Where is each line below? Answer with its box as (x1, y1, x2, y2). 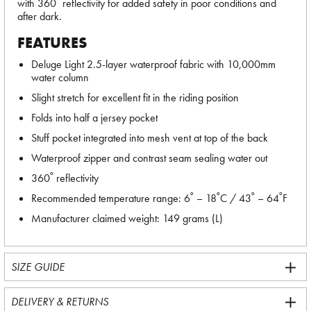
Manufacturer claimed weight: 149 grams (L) (31, 211, 223, 226)
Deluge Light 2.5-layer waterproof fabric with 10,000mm (31, 57, 276, 72)
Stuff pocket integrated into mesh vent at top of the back (31, 131, 268, 145)
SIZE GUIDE (11, 260, 65, 274)
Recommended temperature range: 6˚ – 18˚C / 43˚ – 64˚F (31, 191, 287, 205)
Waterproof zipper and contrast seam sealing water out (31, 151, 267, 165)
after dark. (17, 9, 62, 24)
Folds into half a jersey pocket (31, 110, 158, 125)
